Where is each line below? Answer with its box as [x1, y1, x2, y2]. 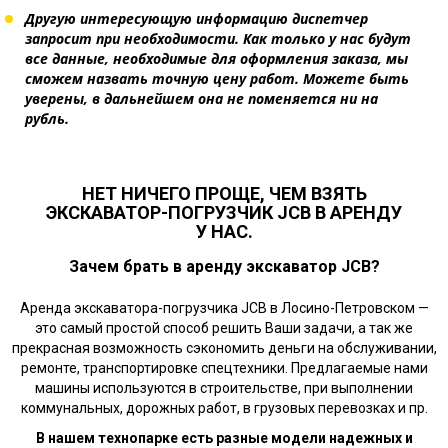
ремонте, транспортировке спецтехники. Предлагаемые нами [20, 359, 428, 376]
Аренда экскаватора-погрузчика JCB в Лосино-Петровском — [19, 299, 429, 316]
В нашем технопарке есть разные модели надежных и [35, 429, 413, 446]
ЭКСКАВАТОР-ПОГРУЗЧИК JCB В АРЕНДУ [46, 201, 402, 223]
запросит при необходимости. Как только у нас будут [25, 28, 411, 48]
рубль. [25, 108, 69, 128]
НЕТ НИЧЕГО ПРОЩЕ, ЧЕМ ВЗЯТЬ [81, 182, 367, 204]
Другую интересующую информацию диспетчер [25, 8, 368, 28]
